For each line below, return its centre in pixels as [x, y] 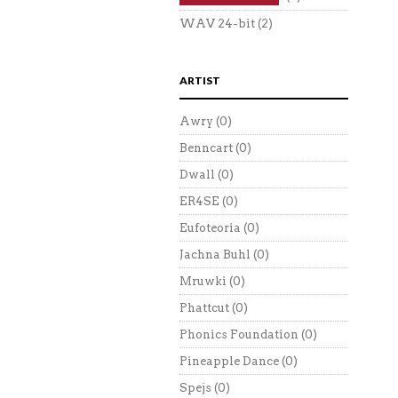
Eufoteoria [210, 228]
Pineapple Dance [229, 361]
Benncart [206, 148]
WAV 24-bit [217, 24]
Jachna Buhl [215, 255]
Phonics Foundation [239, 334]
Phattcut [204, 308]
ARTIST [200, 80]
